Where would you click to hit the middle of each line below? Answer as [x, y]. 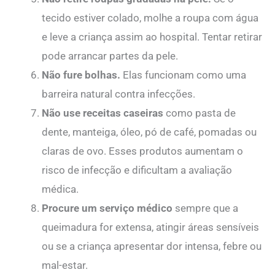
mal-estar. [65, 265]
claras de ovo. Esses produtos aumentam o [142, 151]
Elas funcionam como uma [183, 75]
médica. [60, 189]
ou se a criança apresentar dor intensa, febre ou [152, 246]
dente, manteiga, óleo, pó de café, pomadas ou [149, 132]
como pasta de [199, 113]
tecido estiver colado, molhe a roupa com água [150, 17]
